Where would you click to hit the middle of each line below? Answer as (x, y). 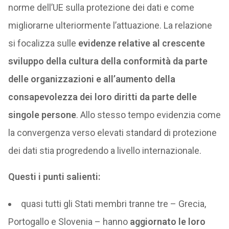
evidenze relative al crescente (141, 43)
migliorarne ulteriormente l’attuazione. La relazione (110, 25)
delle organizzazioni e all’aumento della (91, 79)
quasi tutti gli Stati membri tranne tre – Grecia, (113, 204)
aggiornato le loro (166, 222)
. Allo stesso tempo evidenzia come (148, 115)
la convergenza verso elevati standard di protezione (112, 133)
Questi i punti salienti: (54, 177)
